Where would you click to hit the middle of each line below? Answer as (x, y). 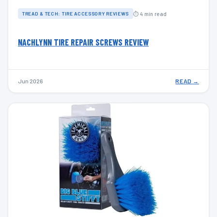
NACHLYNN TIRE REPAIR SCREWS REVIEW (83, 42)
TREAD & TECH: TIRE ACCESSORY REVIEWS (76, 14)
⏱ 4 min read (150, 14)
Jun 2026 (31, 81)
